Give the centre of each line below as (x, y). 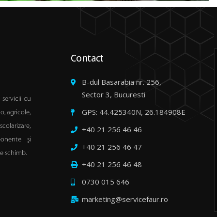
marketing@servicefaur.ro (125, 199)
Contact (87, 58)
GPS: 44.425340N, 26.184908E (133, 112)
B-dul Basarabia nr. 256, (121, 82)
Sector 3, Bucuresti (113, 94)
